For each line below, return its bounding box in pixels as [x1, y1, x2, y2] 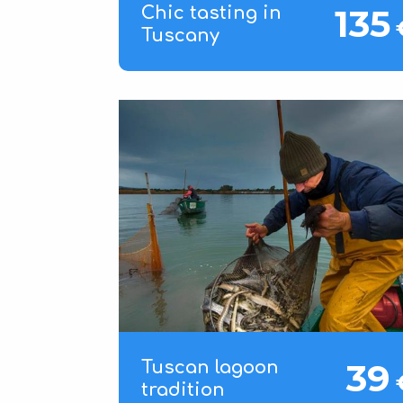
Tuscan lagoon [141, 357, 279, 379]
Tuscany [141, 24, 219, 46]
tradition [141, 380, 225, 401]
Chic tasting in [141, 2, 282, 23]
